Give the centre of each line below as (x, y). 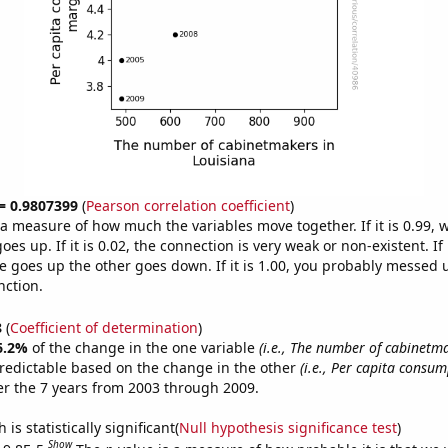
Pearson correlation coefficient (187, 205)
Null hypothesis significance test (287, 427)
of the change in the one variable (145, 347)
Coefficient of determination (103, 327)
